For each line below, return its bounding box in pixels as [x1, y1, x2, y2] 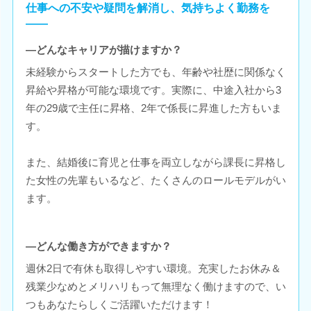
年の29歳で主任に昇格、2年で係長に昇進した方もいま [25, 101, 282, 114]
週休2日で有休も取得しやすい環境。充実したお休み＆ [25, 262, 281, 274]
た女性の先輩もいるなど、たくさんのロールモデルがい [25, 174, 286, 186]
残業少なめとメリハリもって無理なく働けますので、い [25, 280, 286, 292]
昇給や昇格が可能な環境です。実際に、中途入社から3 [25, 83, 281, 96]
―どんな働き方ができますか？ [25, 240, 171, 253]
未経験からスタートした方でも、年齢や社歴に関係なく [25, 65, 286, 78]
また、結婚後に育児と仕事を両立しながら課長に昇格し [25, 155, 286, 168]
